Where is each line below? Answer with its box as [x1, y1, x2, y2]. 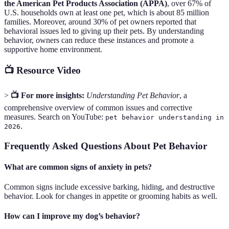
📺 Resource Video [4, 65, 81, 76]
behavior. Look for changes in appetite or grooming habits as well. [4, 192, 217, 201]
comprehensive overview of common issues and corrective [4, 103, 192, 112]
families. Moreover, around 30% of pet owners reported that [4, 17, 196, 26]
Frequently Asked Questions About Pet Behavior [4, 140, 207, 151]
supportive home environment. [4, 44, 102, 54]
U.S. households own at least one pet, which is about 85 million [4, 8, 209, 17]
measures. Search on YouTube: [4, 112, 105, 121]
